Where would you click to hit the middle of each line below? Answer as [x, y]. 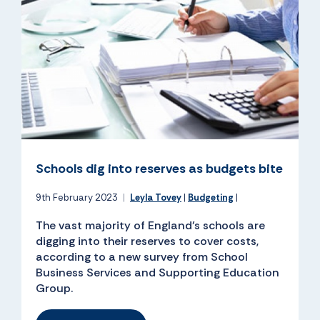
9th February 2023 [78, 198]
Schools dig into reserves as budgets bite [159, 169]
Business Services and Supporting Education [157, 273]
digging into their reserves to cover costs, [147, 241]
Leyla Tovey [156, 198]
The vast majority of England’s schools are [150, 226]
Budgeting [211, 198]
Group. [54, 289]
